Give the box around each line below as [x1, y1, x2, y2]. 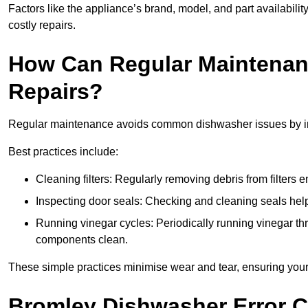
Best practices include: [8, 146, 118, 158]
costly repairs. [8, 19, 76, 32]
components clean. [36, 234, 128, 246]
